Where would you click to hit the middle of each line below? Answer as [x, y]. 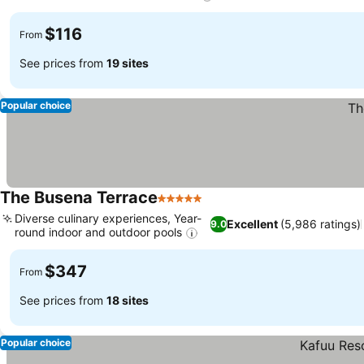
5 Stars [179, 207]
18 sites [128, 300]
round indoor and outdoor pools [98, 232]
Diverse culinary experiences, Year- [108, 219]
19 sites [128, 63]
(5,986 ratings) [321, 224]
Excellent [253, 224]
